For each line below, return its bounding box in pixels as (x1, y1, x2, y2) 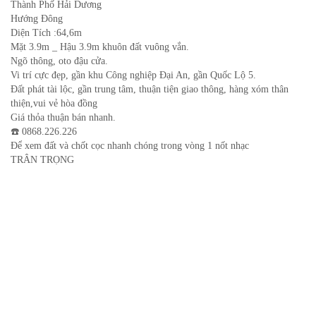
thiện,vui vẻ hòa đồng (11, 98, 97, 109)
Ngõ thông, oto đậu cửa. (11, 56, 108, 67)
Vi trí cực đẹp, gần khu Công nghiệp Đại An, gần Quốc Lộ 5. (11, 70, 256, 81)
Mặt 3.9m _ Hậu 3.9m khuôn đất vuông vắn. (11, 42, 189, 53)
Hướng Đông (11, 13, 63, 25)
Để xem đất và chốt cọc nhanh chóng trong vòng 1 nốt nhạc (11, 140, 249, 152)
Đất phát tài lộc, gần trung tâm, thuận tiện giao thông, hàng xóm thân (11, 84, 288, 95)
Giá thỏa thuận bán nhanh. (11, 112, 116, 123)
